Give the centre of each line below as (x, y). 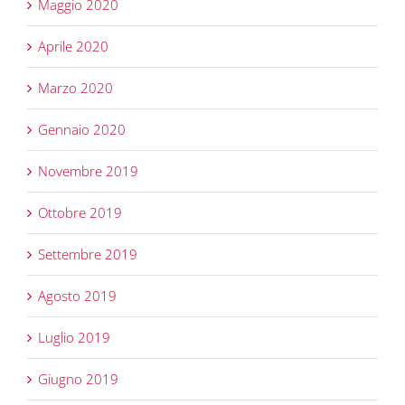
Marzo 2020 (75, 88)
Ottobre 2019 (80, 213)
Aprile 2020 (73, 47)
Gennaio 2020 (82, 130)
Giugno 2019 (78, 379)
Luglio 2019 (74, 338)
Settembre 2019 (88, 254)
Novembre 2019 (88, 171)
